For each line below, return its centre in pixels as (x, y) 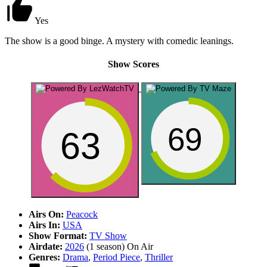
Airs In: (44, 225)
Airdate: (46, 247)
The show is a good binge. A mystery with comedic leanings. (119, 41)
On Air (140, 247)
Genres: (44, 257)
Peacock (82, 215)
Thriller (159, 257)
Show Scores (133, 64)
